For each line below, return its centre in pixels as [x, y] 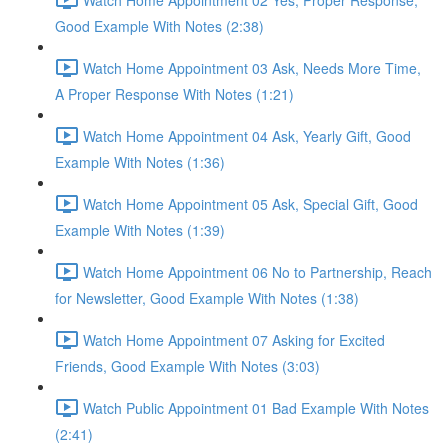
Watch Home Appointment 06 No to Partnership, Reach [257, 271]
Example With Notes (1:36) [140, 162]
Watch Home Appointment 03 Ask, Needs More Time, [252, 67]
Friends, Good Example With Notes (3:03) [187, 366]
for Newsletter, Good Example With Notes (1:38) [207, 298]
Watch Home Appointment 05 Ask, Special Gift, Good [250, 203]
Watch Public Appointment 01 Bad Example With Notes [256, 407]
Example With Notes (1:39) [140, 230]
